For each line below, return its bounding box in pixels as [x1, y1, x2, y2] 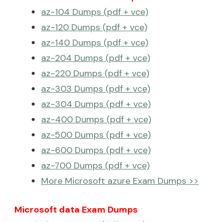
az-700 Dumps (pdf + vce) [41, 159, 150, 171]
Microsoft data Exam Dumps [14, 203, 138, 216]
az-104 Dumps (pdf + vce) [41, 5, 148, 18]
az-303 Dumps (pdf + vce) [41, 82, 150, 95]
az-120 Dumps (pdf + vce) [41, 21, 147, 33]
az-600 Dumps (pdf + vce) [41, 144, 151, 156]
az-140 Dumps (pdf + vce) [41, 36, 148, 49]
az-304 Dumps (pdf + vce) [41, 98, 151, 110]
